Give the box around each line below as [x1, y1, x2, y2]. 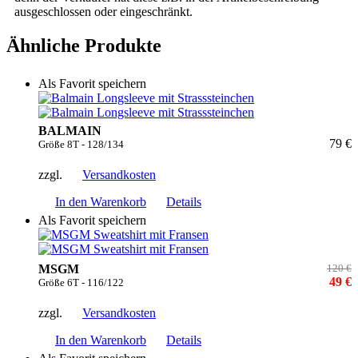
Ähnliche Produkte [6, 34, 161, 56]
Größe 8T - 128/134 [38, 137, 124, 150]
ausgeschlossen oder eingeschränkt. [14, 4, 193, 18]
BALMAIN [38, 123, 101, 137]
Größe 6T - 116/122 [38, 276, 124, 288]
